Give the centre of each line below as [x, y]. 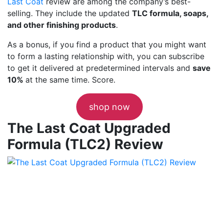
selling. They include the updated [70, 13]
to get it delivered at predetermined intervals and [100, 68]
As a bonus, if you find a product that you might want [107, 44]
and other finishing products [62, 25]
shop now [109, 107]
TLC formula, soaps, [170, 13]
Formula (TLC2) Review [85, 144]
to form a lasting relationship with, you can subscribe [106, 56]
